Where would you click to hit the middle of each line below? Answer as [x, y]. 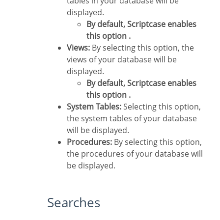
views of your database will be [122, 60]
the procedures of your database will [135, 154]
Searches [77, 203]
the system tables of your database [132, 119]
